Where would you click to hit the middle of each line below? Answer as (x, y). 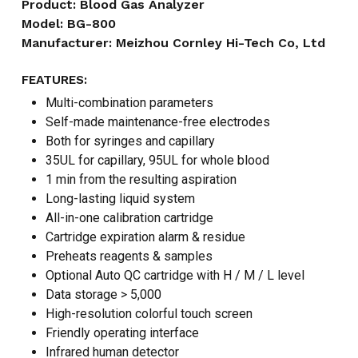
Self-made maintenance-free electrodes (157, 122)
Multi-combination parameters (129, 103)
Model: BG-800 (68, 24)
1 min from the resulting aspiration (141, 180)
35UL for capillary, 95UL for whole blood (157, 161)
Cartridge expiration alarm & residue (145, 237)
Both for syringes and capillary (130, 141)
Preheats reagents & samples (129, 257)
